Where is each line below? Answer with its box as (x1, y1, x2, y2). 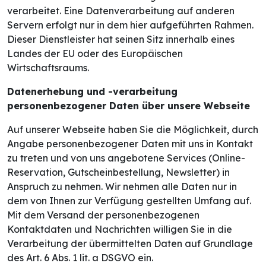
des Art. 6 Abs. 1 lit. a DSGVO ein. (7, 252, 153, 264)
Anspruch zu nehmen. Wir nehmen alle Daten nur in (7, 180, 237, 193)
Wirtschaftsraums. (7, 62, 89, 74)
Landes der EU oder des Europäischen (7, 47, 183, 60)
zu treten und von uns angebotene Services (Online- (7, 152, 245, 164)
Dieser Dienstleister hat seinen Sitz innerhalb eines (7, 33, 235, 46)
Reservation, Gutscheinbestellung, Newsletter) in (7, 166, 230, 179)
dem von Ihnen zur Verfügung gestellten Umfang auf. (7, 195, 251, 207)
